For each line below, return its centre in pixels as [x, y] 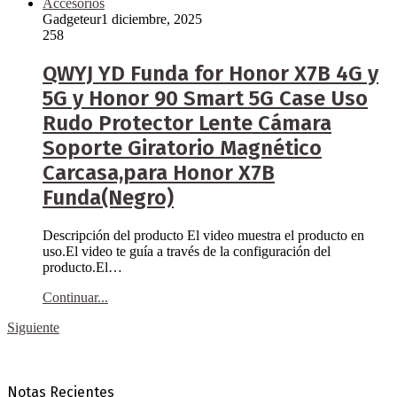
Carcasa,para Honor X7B [159, 173]
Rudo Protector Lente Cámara [187, 124]
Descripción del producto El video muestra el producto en [203, 235]
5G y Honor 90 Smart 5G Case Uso [205, 99]
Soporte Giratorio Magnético [182, 148]
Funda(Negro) [108, 198]
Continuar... [75, 297]
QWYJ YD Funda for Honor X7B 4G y [210, 74]
